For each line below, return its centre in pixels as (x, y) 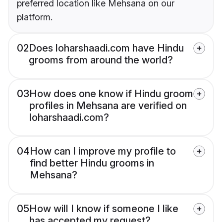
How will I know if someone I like (104, 209)
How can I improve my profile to (103, 151)
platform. (35, 17)
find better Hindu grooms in (92, 163)
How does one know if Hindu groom (111, 94)
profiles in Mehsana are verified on (108, 106)
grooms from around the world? (101, 60)
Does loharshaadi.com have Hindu (106, 48)
